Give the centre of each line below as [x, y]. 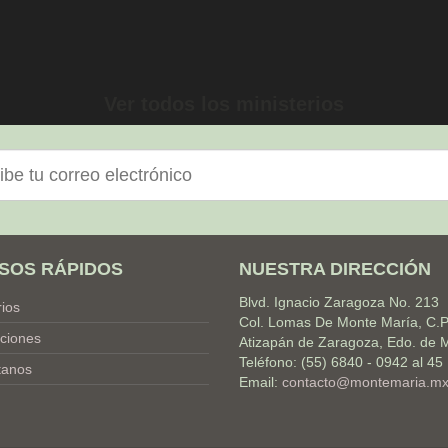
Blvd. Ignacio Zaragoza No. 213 [339, 302]
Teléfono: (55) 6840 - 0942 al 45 [341, 362]
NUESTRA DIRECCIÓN [335, 269]
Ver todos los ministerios [224, 104]
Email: [260, 382]
